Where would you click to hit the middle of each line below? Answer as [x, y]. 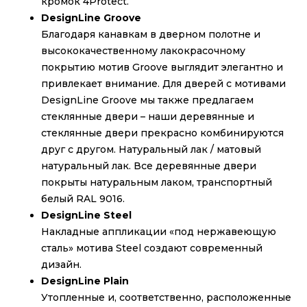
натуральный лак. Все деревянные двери [149, 166]
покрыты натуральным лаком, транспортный [157, 183]
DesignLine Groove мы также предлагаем [147, 100]
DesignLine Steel [86, 216]
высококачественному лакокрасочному [143, 51]
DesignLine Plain [85, 281]
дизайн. [61, 265]
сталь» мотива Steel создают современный [152, 248]
